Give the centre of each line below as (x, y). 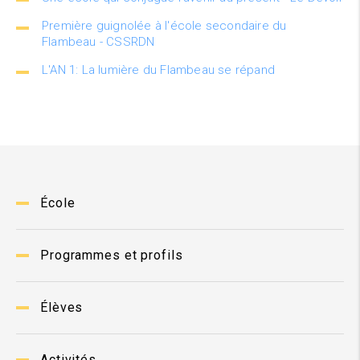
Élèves (62, 307)
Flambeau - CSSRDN (98, 42)
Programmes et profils (112, 255)
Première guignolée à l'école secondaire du (164, 26)
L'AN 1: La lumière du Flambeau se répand (158, 70)
